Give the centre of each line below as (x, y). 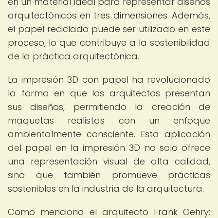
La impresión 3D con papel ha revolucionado (109, 80)
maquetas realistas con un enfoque (109, 120)
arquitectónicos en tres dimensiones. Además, (109, 15)
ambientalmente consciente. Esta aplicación (109, 134)
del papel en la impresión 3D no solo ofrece (109, 148)
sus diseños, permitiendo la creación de (109, 107)
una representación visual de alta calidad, (109, 161)
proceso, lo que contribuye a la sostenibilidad (109, 43)
